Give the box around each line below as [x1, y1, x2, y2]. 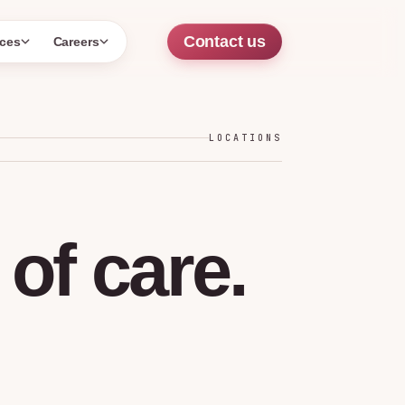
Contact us [183, 33, 266, 51]
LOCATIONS [209, 132, 282, 144]
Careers [52, 34, 100, 49]
